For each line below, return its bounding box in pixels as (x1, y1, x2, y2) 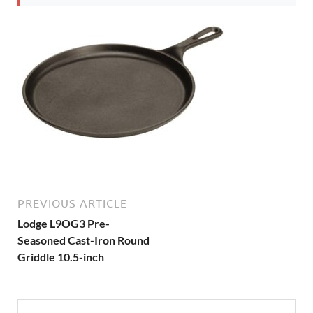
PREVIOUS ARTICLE (17, 197, 127, 210)
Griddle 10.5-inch (17, 250, 104, 263)
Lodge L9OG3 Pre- (17, 217, 110, 230)
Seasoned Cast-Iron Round (17, 233, 150, 247)
